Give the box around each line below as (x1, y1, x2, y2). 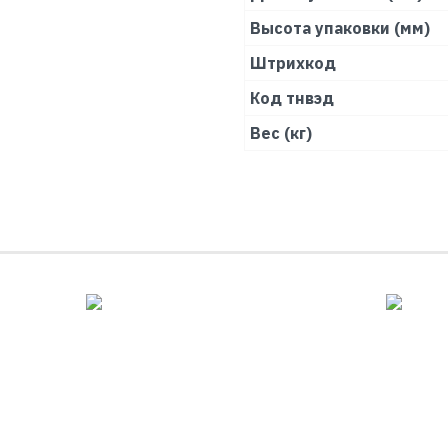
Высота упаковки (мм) (250, 18, 430, 39)
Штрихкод (250, 53, 336, 74)
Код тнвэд (250, 88, 334, 109)
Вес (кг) (250, 123, 312, 144)
